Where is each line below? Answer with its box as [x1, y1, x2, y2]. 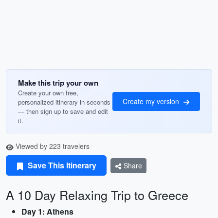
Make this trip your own [18, 77, 98, 88]
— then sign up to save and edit [18, 107, 108, 116]
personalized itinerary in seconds [18, 97, 110, 107]
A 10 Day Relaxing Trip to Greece [6, 186, 188, 203]
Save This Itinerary [26, 160, 96, 171]
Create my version [123, 96, 181, 106]
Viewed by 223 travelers [14, 141, 90, 151]
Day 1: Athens [21, 206, 73, 217]
